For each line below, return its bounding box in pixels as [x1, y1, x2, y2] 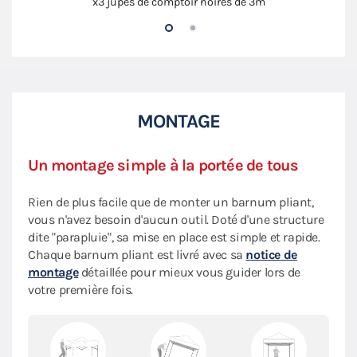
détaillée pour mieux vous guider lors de [78, 264, 300, 280]
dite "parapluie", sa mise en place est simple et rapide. [28, 229, 320, 245]
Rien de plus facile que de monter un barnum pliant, [28, 194, 314, 210]
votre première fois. [28, 281, 133, 297]
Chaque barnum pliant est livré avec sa [28, 246, 246, 262]
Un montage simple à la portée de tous [28, 155, 299, 175]
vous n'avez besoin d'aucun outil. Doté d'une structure [28, 211, 324, 227]
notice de [245, 246, 297, 262]
